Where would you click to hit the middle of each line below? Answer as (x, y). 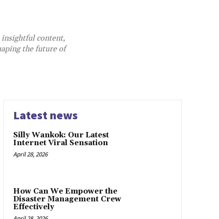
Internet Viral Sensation (60, 143)
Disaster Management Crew (67, 199)
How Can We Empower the (65, 191)
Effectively (33, 207)
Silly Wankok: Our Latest (61, 135)
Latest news (45, 115)
